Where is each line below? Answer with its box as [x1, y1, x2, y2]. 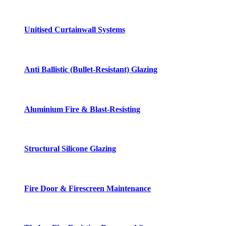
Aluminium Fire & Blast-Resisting [24, 104, 140, 114]
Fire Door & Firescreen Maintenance [24, 184, 151, 193]
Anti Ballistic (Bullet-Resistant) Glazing [24, 65, 157, 74]
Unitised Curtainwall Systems [24, 25, 125, 34]
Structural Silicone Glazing [24, 144, 116, 153]
